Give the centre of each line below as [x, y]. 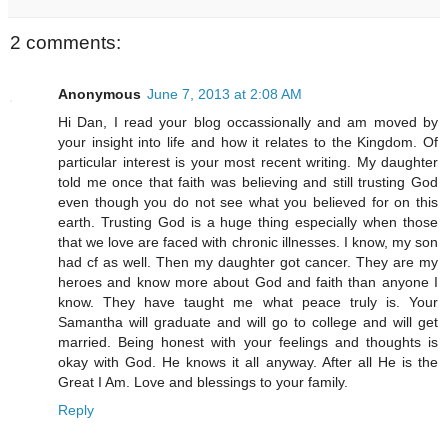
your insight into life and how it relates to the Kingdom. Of [248, 142]
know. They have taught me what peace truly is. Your [248, 302]
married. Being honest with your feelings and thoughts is [248, 342]
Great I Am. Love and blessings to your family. [203, 382]
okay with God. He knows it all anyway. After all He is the [248, 362]
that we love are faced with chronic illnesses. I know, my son [248, 242]
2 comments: [65, 42]
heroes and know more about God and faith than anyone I [248, 282]
